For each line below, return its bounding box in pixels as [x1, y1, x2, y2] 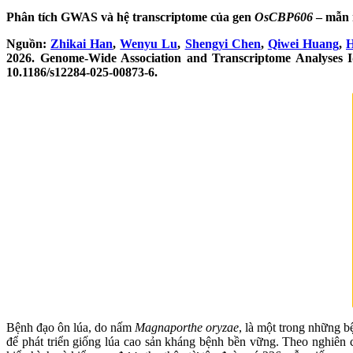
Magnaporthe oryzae [135, 321, 239, 335]
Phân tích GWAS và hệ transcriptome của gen [6, 10, 255, 24]
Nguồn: [6, 37, 51, 51]
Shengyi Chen [184, 37, 261, 51]
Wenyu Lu [120, 37, 178, 51]
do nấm [95, 321, 132, 335]
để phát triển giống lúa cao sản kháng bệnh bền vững [6, 335, 276, 349]
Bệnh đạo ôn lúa [6, 321, 88, 335]
